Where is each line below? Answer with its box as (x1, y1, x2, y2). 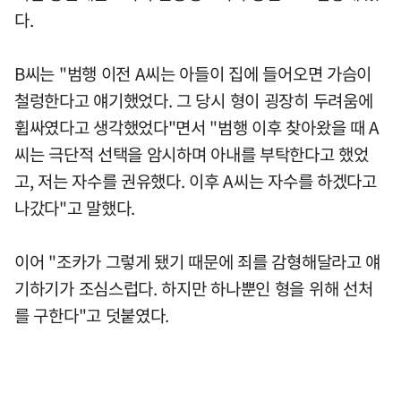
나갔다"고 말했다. (14, 194, 135, 220)
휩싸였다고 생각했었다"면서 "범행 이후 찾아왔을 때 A (14, 114, 380, 140)
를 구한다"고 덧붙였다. (14, 302, 170, 328)
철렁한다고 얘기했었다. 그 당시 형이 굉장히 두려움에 (14, 87, 373, 113)
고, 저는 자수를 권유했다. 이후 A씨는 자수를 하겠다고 (14, 167, 377, 193)
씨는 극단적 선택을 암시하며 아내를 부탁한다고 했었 (14, 141, 369, 166)
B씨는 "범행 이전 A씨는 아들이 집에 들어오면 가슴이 (14, 60, 371, 86)
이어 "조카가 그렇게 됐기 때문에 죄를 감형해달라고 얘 (14, 248, 381, 274)
